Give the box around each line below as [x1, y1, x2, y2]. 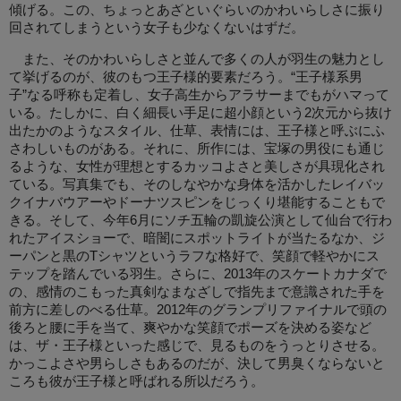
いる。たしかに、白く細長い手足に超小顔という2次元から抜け [9, 105, 392, 120]
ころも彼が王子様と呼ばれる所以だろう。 [9, 373, 264, 388]
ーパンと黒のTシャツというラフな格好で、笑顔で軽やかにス [9, 248, 380, 263]
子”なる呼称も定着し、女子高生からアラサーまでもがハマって [9, 87, 389, 102]
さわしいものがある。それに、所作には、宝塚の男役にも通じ [9, 141, 385, 156]
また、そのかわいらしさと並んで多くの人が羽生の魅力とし [9, 51, 385, 66]
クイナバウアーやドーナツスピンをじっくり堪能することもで [9, 194, 385, 209]
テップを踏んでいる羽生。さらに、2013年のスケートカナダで [9, 266, 387, 281]
